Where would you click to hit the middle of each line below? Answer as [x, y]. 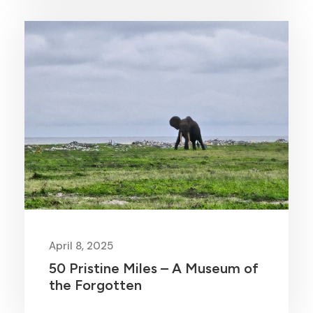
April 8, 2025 [81, 246]
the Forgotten [95, 285]
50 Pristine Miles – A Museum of [154, 268]
